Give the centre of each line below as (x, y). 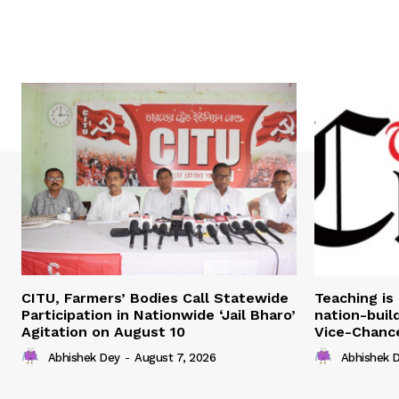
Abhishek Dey (84, 358)
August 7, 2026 (175, 358)
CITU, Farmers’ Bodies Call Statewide (155, 298)
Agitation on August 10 (103, 332)
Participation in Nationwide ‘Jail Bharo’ (159, 315)
